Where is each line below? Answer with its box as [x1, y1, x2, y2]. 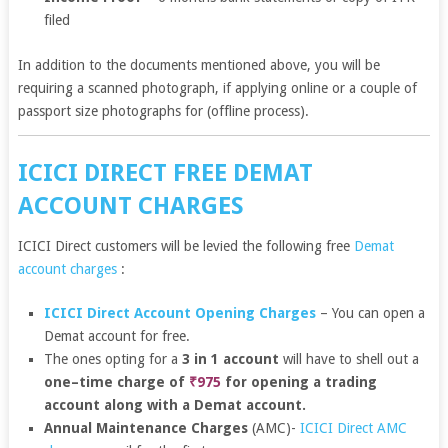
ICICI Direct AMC [300, 419, 408, 436]
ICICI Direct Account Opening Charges [44, 304, 317, 321]
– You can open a [316, 304, 426, 321]
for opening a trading [221, 373, 378, 390]
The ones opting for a [44, 350, 183, 367]
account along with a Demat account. [44, 396, 307, 413]
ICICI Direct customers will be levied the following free [17, 237, 354, 254]
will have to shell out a [279, 350, 420, 367]
